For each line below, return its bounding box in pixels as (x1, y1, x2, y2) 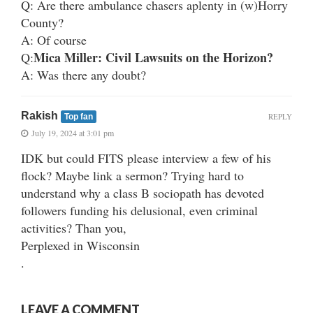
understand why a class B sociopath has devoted (21, 184, 264, 201)
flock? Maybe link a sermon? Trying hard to (21, 166, 244, 184)
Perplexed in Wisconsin (21, 236, 140, 254)
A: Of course (21, 31, 87, 48)
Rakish (21, 109, 61, 122)
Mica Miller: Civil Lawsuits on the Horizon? (34, 48, 273, 66)
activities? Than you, (21, 219, 126, 236)
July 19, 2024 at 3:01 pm (31, 126, 114, 138)
